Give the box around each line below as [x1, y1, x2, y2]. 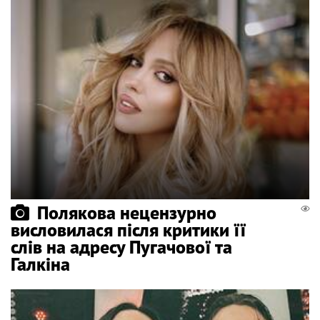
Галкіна [11, 251, 70, 276]
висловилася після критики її [11, 217, 246, 241]
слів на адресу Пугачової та [11, 234, 232, 259]
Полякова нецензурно [37, 200, 216, 224]
